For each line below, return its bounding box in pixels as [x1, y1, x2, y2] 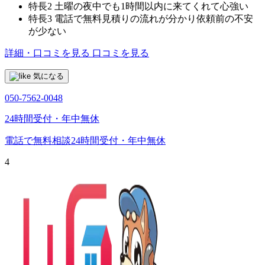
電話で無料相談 [5, 135, 71, 146]
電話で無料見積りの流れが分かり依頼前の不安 [54, 13, 253, 24]
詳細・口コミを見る [5, 47, 90, 58]
